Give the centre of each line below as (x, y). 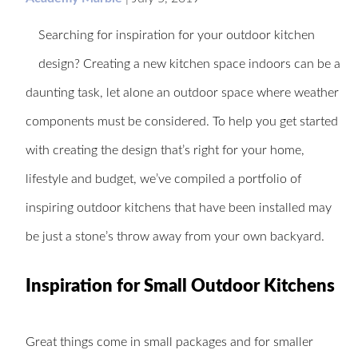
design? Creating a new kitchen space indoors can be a (189, 64)
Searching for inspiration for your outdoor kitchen (177, 35)
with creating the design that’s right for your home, (165, 150)
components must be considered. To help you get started (182, 121)
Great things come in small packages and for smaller (169, 342)
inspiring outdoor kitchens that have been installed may (179, 207)
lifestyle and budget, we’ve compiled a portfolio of (163, 179)
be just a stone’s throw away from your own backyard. (175, 236)
